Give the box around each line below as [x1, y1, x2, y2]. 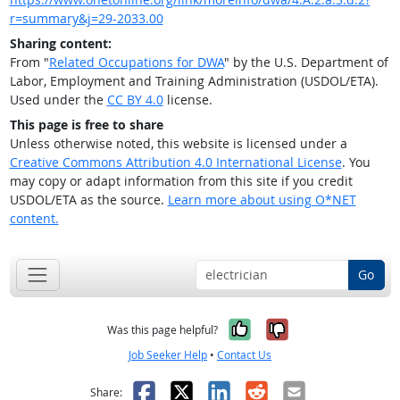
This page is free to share [9, 116, 163, 134]
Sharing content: [9, 35, 112, 53]
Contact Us [217, 346, 271, 362]
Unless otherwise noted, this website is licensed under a [9, 135, 347, 153]
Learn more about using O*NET [167, 191, 356, 209]
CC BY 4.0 [106, 91, 163, 109]
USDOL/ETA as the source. [9, 191, 168, 209]
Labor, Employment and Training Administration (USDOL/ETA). [9, 72, 379, 90]
